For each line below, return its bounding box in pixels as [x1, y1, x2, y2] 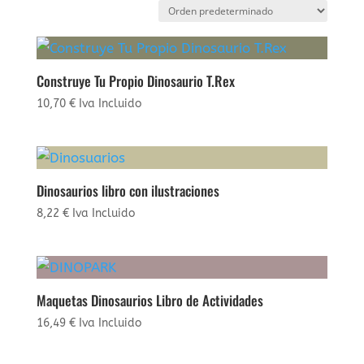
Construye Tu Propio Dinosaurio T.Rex [36, 70, 235, 91]
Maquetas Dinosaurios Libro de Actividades [36, 289, 263, 310]
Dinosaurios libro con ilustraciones [36, 180, 219, 201]
